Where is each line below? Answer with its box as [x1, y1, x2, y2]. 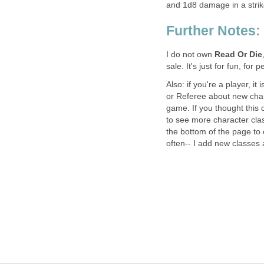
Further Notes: [166, 22, 260, 38]
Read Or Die [214, 50, 262, 60]
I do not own [166, 50, 214, 60]
